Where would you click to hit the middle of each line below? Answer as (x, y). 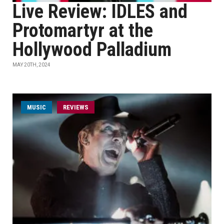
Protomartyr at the (83, 30)
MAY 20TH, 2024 (31, 65)
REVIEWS (76, 107)
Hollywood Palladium (92, 49)
